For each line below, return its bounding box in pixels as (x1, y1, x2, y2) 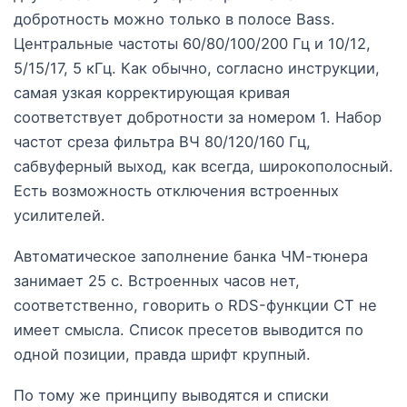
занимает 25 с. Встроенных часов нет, (14, 271, 300, 290)
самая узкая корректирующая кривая (14, 83, 290, 102)
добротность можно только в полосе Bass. (14, 9, 335, 28)
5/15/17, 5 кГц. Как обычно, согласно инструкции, (14, 58, 380, 77)
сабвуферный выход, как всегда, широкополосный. (14, 156, 393, 175)
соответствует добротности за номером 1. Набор (14, 107, 382, 126)
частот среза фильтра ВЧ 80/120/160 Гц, (14, 132, 311, 151)
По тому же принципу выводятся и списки (14, 386, 329, 405)
